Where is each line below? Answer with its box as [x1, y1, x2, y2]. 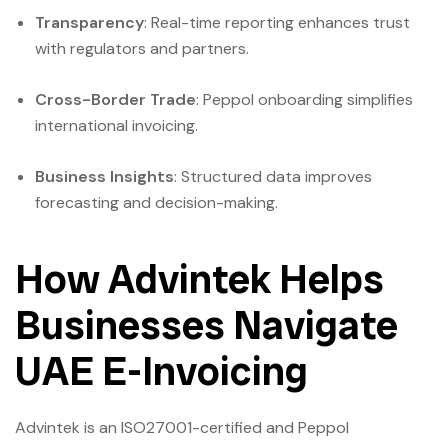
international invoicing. [35, 114, 198, 136]
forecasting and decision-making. [35, 191, 278, 213]
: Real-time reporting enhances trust [144, 11, 410, 33]
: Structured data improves [174, 165, 372, 187]
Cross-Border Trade [35, 88, 196, 110]
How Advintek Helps [15, 252, 384, 305]
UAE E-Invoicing [15, 344, 308, 397]
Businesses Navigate [15, 298, 398, 351]
